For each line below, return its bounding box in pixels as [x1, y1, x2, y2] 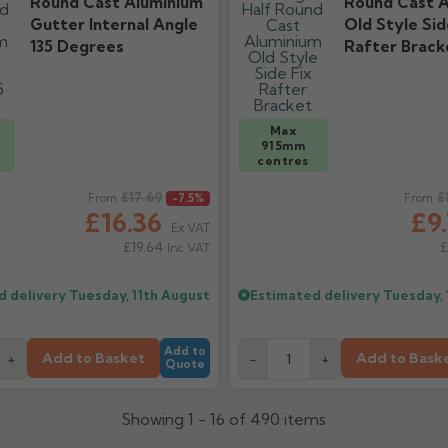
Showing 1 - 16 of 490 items [121, 409, 327, 429]
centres [257, 153, 309, 168]
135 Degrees [29, 37, 124, 56]
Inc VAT [163, 240, 210, 255]
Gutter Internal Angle [29, 15, 198, 34]
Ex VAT [170, 220, 210, 235]
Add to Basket [41, 349, 145, 367]
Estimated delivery [249, 287, 383, 303]
